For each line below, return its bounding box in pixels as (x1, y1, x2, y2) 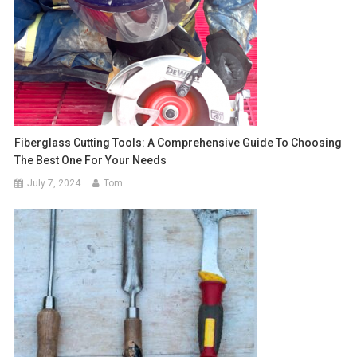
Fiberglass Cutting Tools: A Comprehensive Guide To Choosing (14, 135, 343, 149)
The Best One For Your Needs (14, 153, 167, 167)
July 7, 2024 (27, 177, 81, 189)
